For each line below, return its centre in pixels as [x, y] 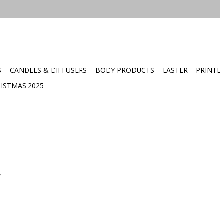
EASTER [175, 70]
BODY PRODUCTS [125, 70]
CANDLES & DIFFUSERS [48, 70]
